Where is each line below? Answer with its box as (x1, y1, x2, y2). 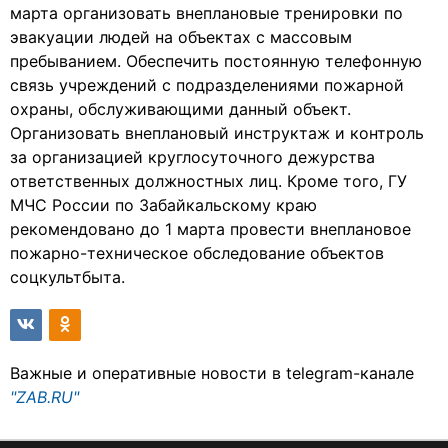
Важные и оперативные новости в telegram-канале (10, 363, 414, 383)
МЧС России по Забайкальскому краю (10, 195, 317, 215)
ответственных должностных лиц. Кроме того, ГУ (10, 171, 407, 191)
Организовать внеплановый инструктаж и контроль (10, 123, 424, 143)
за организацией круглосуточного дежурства (10, 147, 375, 167)
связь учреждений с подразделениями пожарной (10, 75, 404, 95)
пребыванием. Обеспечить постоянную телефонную (10, 51, 422, 71)
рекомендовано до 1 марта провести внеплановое (10, 219, 411, 239)
